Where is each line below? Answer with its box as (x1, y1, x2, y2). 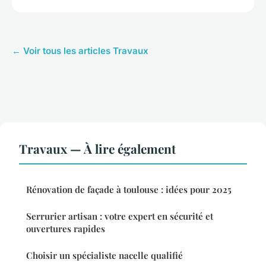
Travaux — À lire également (19, 140, 176, 157)
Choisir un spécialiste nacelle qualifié (26, 249, 183, 262)
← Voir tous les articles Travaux (12, 45, 148, 57)
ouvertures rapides (26, 223, 105, 235)
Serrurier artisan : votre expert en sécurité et (26, 210, 213, 223)
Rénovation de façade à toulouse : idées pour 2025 (26, 183, 232, 196)
